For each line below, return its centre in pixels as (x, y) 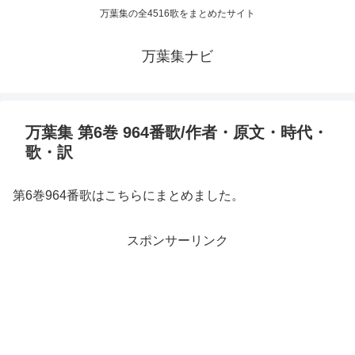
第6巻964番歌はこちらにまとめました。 (128, 196)
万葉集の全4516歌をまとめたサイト (177, 14)
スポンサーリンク (177, 241)
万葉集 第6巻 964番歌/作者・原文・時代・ (177, 133)
